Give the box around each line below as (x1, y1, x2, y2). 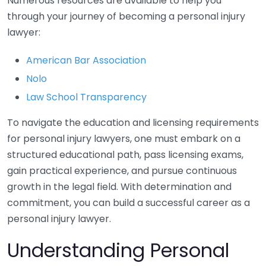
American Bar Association (26, 53, 146, 67)
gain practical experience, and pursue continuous (7, 164, 237, 178)
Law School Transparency (26, 90, 147, 104)
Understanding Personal (7, 237, 229, 264)
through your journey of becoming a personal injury (7, 9, 245, 23)
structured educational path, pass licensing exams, (7, 148, 243, 161)
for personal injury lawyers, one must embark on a (7, 132, 240, 145)
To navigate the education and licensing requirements (7, 116, 259, 129)
